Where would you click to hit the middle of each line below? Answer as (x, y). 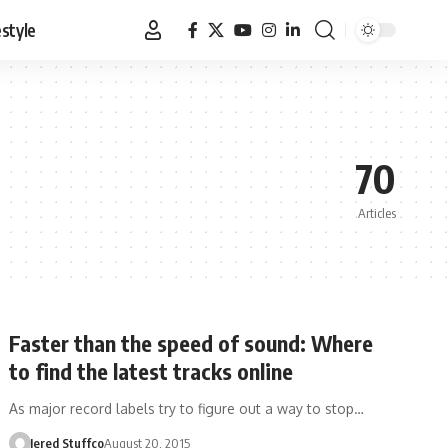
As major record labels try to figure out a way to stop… (187, 408)
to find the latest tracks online (151, 371)
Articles (377, 213)
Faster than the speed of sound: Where (191, 343)
